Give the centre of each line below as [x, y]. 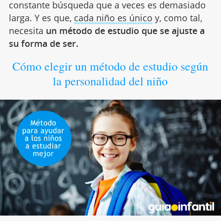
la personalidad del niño [110, 81]
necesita [26, 30]
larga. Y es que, [41, 18]
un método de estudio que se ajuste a [124, 30]
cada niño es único [113, 18]
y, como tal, [177, 18]
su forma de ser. [43, 43]
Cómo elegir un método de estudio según [110, 66]
